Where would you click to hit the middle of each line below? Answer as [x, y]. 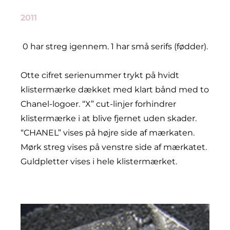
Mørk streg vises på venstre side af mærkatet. [114, 147]
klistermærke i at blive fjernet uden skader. [109, 118]
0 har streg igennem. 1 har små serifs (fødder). [115, 46]
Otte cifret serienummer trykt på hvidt [100, 75]
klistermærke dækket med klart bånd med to [115, 89]
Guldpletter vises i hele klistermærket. [99, 161]
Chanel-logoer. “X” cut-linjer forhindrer [98, 104]
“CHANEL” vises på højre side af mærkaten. [108, 132]
